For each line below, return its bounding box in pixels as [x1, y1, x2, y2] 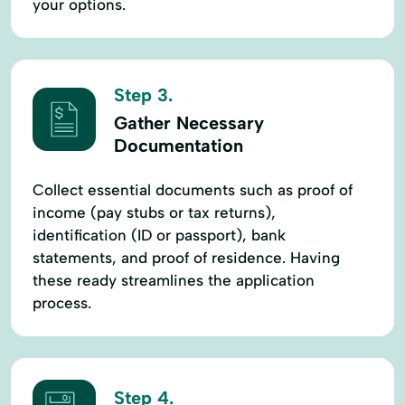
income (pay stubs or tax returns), [33, 202, 276, 221]
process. [33, 293, 91, 312]
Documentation [114, 134, 243, 156]
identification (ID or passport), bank [33, 225, 286, 244]
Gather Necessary [114, 111, 264, 134]
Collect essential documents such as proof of [33, 180, 353, 199]
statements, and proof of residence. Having [33, 248, 340, 267]
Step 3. [114, 83, 173, 106]
